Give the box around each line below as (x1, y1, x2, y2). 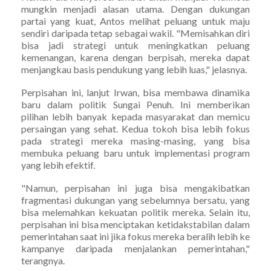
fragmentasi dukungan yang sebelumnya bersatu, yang (21, 194, 250, 206)
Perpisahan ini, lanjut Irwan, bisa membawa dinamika (21, 86, 250, 98)
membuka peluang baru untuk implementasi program (21, 146, 250, 158)
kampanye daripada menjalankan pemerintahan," (21, 242, 250, 254)
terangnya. (21, 254, 65, 266)
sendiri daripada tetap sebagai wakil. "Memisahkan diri (21, 27, 250, 39)
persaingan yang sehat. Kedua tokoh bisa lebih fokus (21, 122, 250, 134)
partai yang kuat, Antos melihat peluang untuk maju (21, 15, 250, 27)
